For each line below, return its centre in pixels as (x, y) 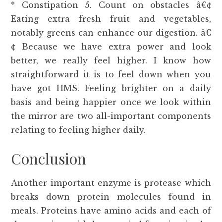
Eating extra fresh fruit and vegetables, (111, 19)
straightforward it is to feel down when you (111, 75)
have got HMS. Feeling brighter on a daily (111, 88)
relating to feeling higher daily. (79, 130)
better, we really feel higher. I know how (111, 61)
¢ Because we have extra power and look (111, 47)
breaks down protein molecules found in (111, 197)
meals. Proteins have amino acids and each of (111, 211)
